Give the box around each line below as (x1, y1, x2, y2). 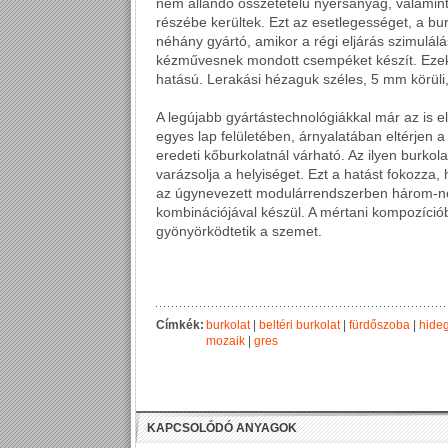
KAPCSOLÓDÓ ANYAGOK (147, 421, 297, 435)
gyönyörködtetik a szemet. (156, 223, 322, 239)
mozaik (206, 334, 245, 348)
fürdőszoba (349, 318, 410, 332)
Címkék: (156, 318, 207, 332)
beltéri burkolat (259, 318, 340, 332)
